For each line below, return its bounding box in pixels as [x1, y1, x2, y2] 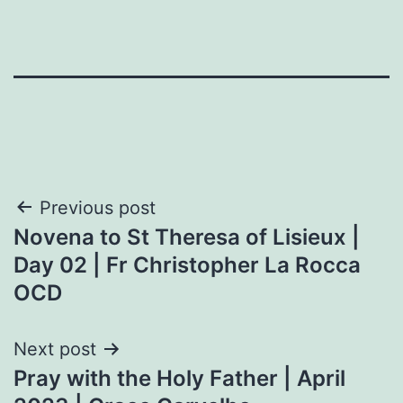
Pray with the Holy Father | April [13, 364, 345, 391]
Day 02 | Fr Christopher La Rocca [13, 251, 361, 278]
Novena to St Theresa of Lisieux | [13, 223, 360, 250]
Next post [13, 337, 96, 360]
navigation [13, 233, 170, 273]
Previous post [40, 196, 156, 219]
